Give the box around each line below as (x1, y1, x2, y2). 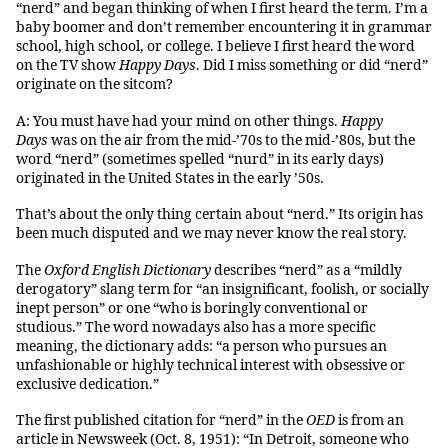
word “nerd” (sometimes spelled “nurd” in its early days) (16, 150, 384, 168)
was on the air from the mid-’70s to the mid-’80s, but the (48, 131, 415, 149)
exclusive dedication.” (16, 375, 159, 393)
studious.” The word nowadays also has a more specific (16, 318, 376, 336)
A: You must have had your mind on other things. (16, 112, 341, 130)
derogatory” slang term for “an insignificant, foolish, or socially (16, 280, 429, 298)
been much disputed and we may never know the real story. (16, 225, 407, 243)
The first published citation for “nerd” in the (16, 412, 306, 430)
